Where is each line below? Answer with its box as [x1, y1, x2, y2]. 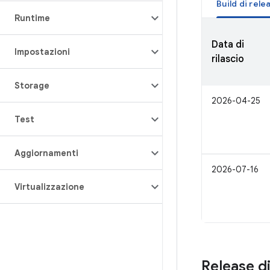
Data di [212, 39, 244, 51]
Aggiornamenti [14, 148, 78, 159]
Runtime [14, 13, 50, 24]
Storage [14, 80, 49, 91]
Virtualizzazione [14, 181, 84, 192]
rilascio [212, 53, 244, 65]
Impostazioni [14, 46, 70, 57]
